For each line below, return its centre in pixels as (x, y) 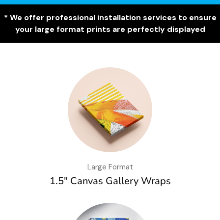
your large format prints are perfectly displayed (110, 29)
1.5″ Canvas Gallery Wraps (110, 181)
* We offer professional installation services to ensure (110, 18)
